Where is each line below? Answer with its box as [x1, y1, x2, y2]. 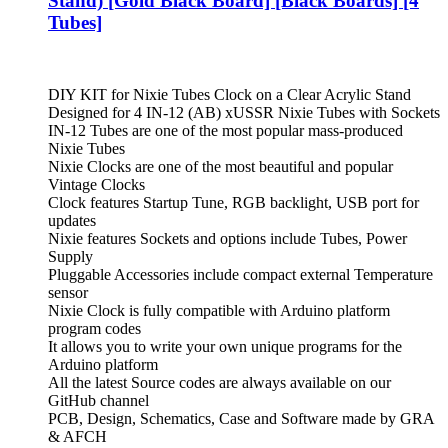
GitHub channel [48, 392, 149, 410]
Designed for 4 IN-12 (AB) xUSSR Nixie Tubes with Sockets [48, 104, 440, 122]
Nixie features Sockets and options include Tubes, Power [48, 230, 407, 248]
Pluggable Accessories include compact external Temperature [48, 266, 433, 284]
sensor [48, 284, 88, 302]
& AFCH [48, 428, 107, 446]
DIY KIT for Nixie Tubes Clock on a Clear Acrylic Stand [48, 86, 411, 104]
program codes [48, 320, 141, 338]
